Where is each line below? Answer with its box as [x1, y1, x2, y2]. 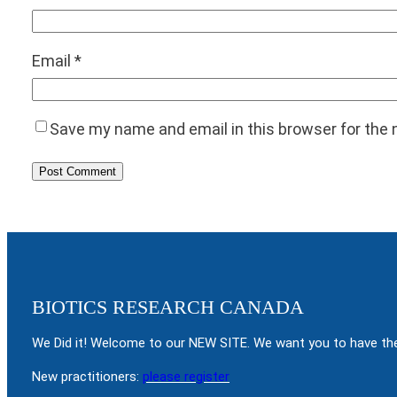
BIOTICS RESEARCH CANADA [32, 296, 304, 318]
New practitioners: [32, 369, 143, 385]
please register [143, 369, 230, 385]
